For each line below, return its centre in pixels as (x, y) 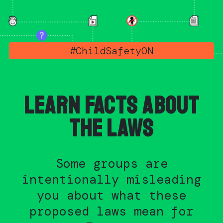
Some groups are (111, 164)
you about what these (111, 196)
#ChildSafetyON (111, 51)
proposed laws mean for (111, 212)
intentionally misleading (111, 180)
